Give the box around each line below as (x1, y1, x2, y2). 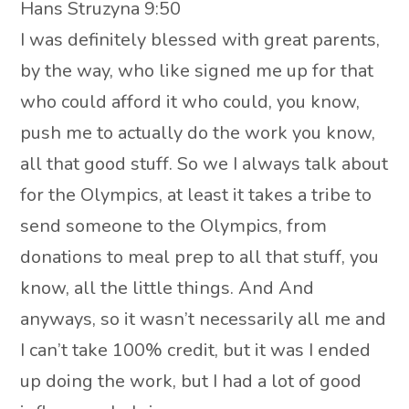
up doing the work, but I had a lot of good (20, 369, 362, 394)
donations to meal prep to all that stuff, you (20, 245, 380, 270)
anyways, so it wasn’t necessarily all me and (20, 307, 387, 332)
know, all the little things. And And (20, 276, 315, 301)
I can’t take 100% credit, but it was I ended (20, 338, 372, 363)
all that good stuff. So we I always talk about (20, 152, 389, 177)
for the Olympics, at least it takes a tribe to (20, 183, 372, 208)
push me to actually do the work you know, (20, 121, 376, 146)
